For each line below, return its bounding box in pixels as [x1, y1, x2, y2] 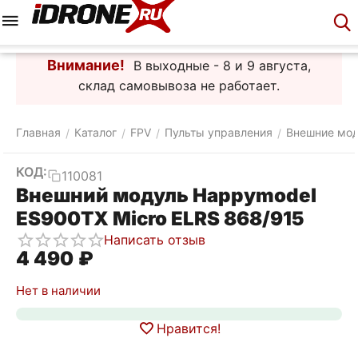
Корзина [118, 26, 157, 38]
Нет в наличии [16, 283, 101, 298]
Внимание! [47, 57, 125, 74]
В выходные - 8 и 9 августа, [129, 58, 311, 74]
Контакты [300, 26, 344, 38]
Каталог [74, 125, 117, 139]
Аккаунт [211, 26, 249, 38]
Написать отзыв [104, 232, 205, 248]
